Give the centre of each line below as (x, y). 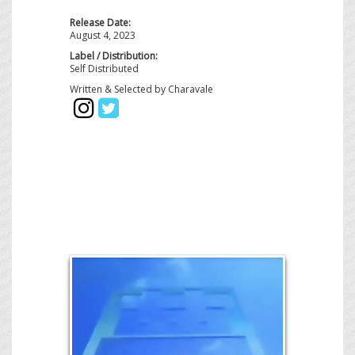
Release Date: (100, 23)
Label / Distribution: (114, 56)
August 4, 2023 (103, 36)
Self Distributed (104, 69)
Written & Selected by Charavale (141, 90)
